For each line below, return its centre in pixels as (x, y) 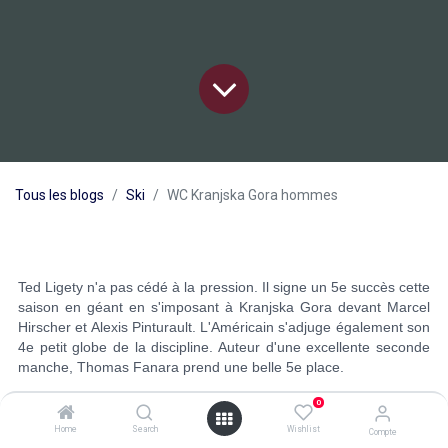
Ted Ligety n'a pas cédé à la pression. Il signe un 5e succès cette (224, 287)
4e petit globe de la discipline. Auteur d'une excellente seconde (224, 347)
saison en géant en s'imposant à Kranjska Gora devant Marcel (224, 307)
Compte (382, 432)
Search (144, 429)
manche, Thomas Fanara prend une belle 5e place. (181, 367)
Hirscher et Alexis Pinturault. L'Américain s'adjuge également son (224, 327)
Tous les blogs (59, 195)
